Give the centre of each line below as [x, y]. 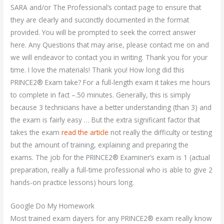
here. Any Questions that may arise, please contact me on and [110, 44]
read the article [85, 132]
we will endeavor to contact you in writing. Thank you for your [109, 57]
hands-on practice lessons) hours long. [72, 182]
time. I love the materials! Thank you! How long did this [98, 69]
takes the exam [36, 132]
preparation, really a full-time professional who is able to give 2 [112, 169]
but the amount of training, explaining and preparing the [100, 144]
